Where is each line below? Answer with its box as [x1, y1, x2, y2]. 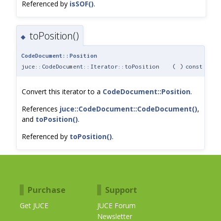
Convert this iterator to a [22, 87, 103, 97]
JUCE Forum [97, 201, 136, 211]
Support [105, 184, 138, 196]
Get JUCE [20, 201, 48, 211]
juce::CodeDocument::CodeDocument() [60, 104, 197, 114]
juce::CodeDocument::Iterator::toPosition [21, 63, 159, 70]
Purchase [28, 184, 66, 196]
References [22, 104, 60, 114]
